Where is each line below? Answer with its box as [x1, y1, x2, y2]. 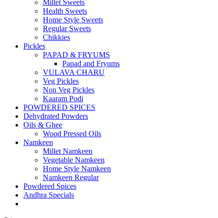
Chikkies [43, 33, 70, 42]
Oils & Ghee [23, 121, 62, 129]
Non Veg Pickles [43, 86, 94, 94]
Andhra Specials [23, 191, 74, 200]
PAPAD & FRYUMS [43, 51, 110, 59]
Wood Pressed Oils [43, 129, 101, 138]
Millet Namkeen [43, 147, 92, 156]
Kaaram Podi [43, 94, 83, 103]
